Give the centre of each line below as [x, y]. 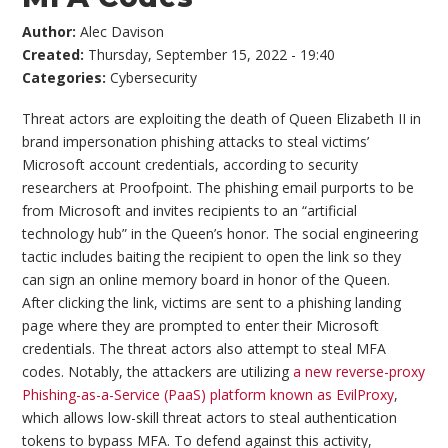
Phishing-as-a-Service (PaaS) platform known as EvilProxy [208, 395]
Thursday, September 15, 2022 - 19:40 [212, 54]
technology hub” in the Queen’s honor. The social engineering [220, 234]
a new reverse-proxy [359, 372]
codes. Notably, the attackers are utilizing [158, 372]
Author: [51, 31]
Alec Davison [122, 31]
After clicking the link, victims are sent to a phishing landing [212, 303]
